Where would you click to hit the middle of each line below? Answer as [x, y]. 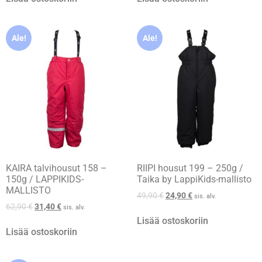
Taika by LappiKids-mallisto [194, 179]
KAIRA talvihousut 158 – [56, 168]
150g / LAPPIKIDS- [45, 179]
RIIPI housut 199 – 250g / [190, 168]
